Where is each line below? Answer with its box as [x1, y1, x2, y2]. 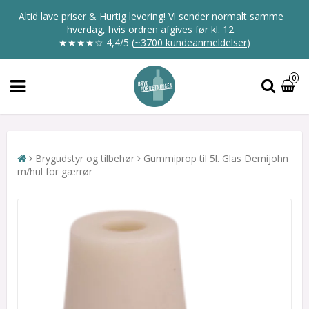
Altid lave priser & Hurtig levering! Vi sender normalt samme [19, 10, 283, 23]
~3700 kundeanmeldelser [134, 36, 247, 49]
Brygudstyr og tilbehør [35, 152, 134, 165]
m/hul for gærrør [17, 165, 92, 178]
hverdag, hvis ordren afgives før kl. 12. [66, 23, 236, 36]
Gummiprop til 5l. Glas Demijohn [143, 152, 288, 165]
